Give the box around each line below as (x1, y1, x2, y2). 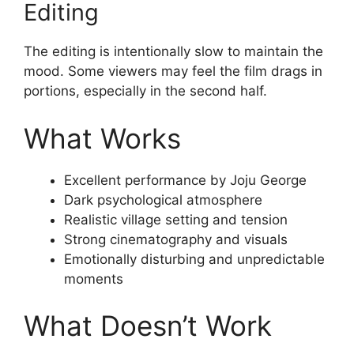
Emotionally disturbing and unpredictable (64, 250, 325, 267)
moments (64, 270, 123, 287)
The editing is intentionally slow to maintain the (24, 43, 323, 59)
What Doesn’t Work (24, 309, 272, 342)
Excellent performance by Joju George (64, 171, 307, 188)
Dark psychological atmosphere (64, 191, 262, 208)
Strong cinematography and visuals (64, 231, 288, 247)
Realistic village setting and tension (64, 211, 288, 228)
